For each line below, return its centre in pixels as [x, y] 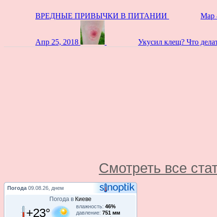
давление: [89, 212]
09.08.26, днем [46, 188]
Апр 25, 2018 [57, 42]
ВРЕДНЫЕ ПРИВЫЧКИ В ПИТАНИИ [101, 15]
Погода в [62, 199]
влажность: [90, 206]
